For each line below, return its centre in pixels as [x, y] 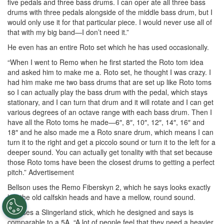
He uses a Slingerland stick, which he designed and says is [100, 212]
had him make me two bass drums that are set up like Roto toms [109, 82]
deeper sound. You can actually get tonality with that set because [110, 152]
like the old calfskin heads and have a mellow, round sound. [101, 197]
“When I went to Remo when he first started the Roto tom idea [105, 62]
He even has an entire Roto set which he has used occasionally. [108, 47]
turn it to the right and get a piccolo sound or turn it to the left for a [111, 142]
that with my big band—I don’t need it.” [68, 32]
